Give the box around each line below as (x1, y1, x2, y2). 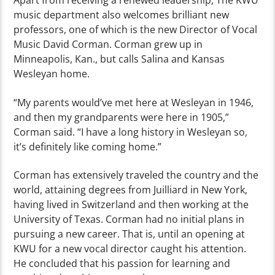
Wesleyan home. (14, 67, 93, 81)
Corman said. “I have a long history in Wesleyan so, (14, 125, 248, 139)
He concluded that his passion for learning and (14, 257, 231, 271)
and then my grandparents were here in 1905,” (14, 110, 230, 124)
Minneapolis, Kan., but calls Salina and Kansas (14, 52, 225, 66)
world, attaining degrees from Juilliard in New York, (14, 183, 248, 197)
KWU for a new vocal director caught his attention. (14, 242, 247, 256)
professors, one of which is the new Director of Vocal (14, 23, 258, 37)
